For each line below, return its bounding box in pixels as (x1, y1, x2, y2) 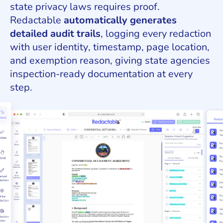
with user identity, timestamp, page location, (10, 40, 210, 54)
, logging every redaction (101, 27, 211, 41)
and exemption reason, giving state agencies (10, 54, 210, 68)
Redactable (10, 13, 64, 27)
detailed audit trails (10, 27, 101, 41)
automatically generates (64, 13, 177, 27)
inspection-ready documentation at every (10, 67, 193, 81)
